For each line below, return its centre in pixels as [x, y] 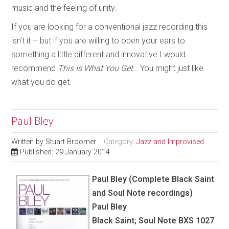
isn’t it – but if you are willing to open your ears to [98, 41]
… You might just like [168, 68]
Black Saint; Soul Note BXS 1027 [153, 221]
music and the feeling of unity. [64, 8]
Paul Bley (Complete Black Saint [153, 179]
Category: [120, 142]
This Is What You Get [96, 68]
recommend [35, 68]
